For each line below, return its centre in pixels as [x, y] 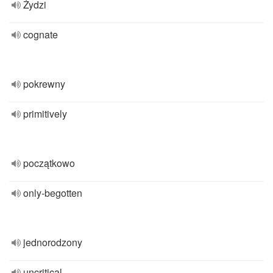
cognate [41, 34]
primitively [45, 114]
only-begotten [53, 193]
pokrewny [44, 84]
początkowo [49, 163]
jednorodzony [53, 242]
